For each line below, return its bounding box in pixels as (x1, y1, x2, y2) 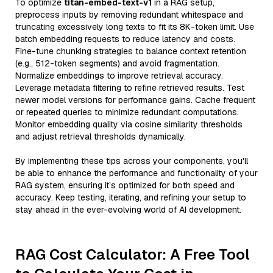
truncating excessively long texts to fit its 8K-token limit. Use (15, 21, 254, 32)
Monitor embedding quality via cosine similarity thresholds (15, 119, 243, 130)
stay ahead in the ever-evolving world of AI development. (15, 204, 241, 215)
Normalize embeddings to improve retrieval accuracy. (15, 70, 223, 81)
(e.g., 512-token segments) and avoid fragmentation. (15, 58, 219, 69)
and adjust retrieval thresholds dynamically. (15, 131, 186, 142)
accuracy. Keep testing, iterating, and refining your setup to (15, 192, 246, 203)
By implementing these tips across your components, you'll (15, 155, 248, 166)
